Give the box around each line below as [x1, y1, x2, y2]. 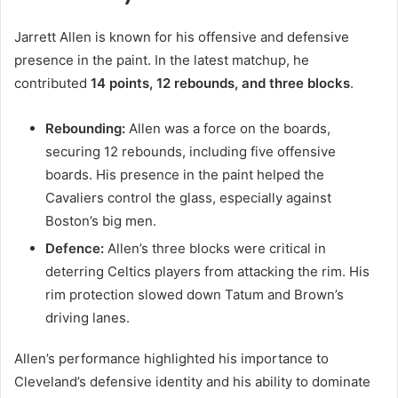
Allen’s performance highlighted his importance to [14, 350, 329, 368]
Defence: [45, 240, 104, 258]
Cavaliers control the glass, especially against [45, 189, 331, 207]
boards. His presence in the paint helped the [45, 166, 324, 184]
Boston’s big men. [45, 212, 156, 230]
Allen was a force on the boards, [125, 120, 330, 138]
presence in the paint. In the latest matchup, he [14, 52, 309, 69]
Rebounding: [45, 120, 125, 138]
